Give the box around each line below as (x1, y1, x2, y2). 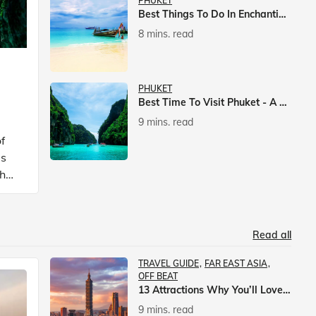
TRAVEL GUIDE (138, 258, 200, 269)
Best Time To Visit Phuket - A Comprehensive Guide (279, 95, 288, 109)
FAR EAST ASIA (205, 258, 268, 269)
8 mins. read (138, 27, 194, 40)
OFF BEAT (138, 271, 178, 281)
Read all (253, 229, 292, 241)
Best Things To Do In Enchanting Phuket (279, 7, 287, 20)
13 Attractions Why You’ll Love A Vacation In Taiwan (283, 284, 291, 296)
